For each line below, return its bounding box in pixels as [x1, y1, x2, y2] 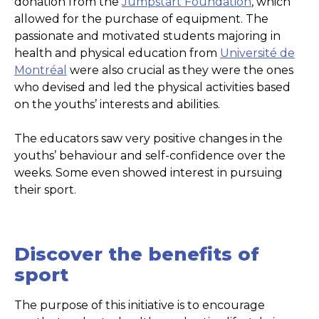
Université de [220, 46, 295, 61]
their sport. [14, 183, 76, 197]
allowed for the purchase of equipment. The [14, 12, 268, 26]
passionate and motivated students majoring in [14, 29, 281, 43]
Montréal [14, 63, 67, 78]
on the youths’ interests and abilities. [14, 98, 220, 112]
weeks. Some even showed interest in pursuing [14, 166, 283, 180]
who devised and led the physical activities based [14, 80, 291, 95]
